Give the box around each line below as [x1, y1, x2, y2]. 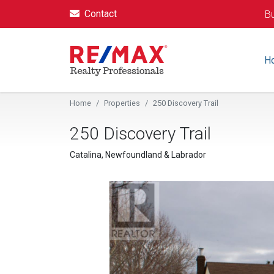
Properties [104, 98, 140, 108]
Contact [84, 8, 117, 20]
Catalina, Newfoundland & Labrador [70, 150, 206, 160]
